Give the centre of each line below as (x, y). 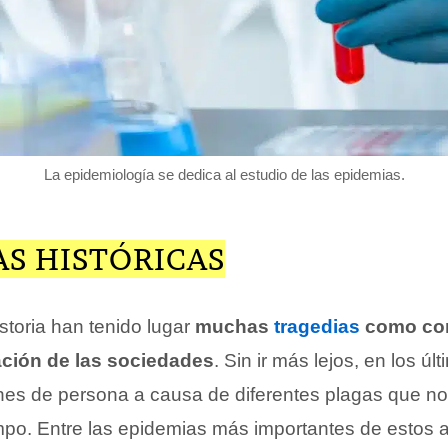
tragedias (317, 326)
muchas (234, 326)
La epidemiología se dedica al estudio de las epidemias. (224, 174)
